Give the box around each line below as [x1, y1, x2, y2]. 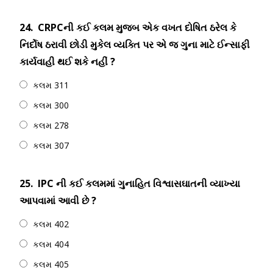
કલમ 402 [33, 218, 69, 230]
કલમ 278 [33, 119, 69, 131]
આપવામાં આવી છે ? [19, 194, 96, 207]
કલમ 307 [33, 140, 69, 151]
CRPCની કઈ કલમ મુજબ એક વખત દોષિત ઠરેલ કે [38, 21, 236, 34]
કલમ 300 [33, 99, 69, 111]
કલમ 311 [33, 79, 69, 91]
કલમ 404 [33, 238, 69, 250]
